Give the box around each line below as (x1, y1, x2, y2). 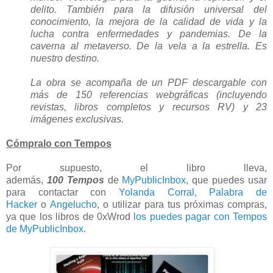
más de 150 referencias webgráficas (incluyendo (30, 90, 267, 101)
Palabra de (209, 187, 268, 198)
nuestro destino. (30, 53, 99, 64)
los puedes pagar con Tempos (133, 211, 268, 222)
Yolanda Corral (119, 187, 194, 198)
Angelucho (50, 199, 97, 210)
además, (6, 175, 47, 186)
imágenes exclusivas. (30, 114, 124, 125)
